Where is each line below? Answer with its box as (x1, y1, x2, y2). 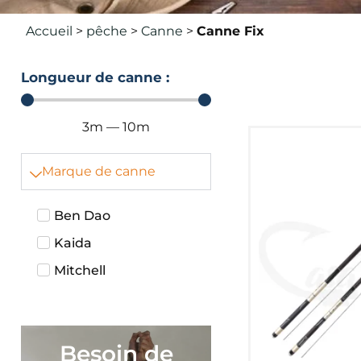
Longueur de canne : (21, 69, 169, 85)
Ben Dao (54, 208, 110, 223)
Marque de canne (42, 164, 156, 179)
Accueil (26, 23, 73, 39)
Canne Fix (197, 23, 264, 39)
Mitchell (54, 263, 106, 278)
